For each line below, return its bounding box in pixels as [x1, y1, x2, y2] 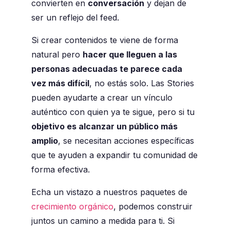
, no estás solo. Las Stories [89, 78, 194, 89]
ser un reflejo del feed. [31, 12, 119, 23]
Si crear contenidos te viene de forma [31, 35, 178, 46]
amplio [31, 136, 58, 146]
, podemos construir [113, 201, 193, 212]
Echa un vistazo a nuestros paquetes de [31, 187, 187, 198]
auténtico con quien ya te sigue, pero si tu [31, 107, 195, 118]
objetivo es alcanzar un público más [31, 121, 178, 132]
